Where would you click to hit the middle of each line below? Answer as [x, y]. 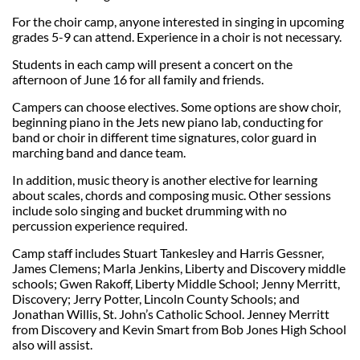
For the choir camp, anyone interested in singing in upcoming [178, 21]
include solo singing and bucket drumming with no [149, 210]
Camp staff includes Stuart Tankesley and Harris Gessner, [168, 252]
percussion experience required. [100, 225]
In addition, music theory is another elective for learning [165, 179]
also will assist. [52, 344]
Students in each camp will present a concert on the [152, 63]
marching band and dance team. [99, 152]
